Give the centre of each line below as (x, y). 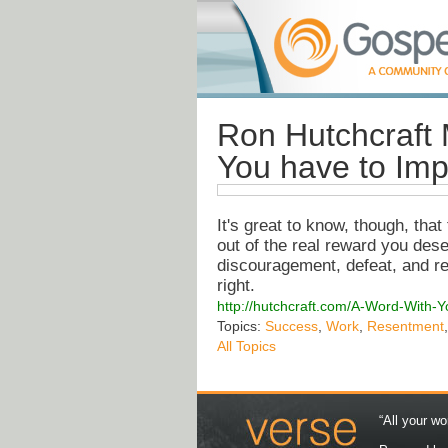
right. (236, 286)
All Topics (246, 346)
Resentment (405, 326)
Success (291, 326)
